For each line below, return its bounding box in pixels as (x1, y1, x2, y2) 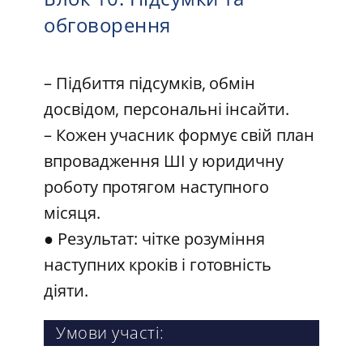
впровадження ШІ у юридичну (44, 149, 284, 172)
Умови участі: (56, 321, 164, 344)
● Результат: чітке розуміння (44, 227, 266, 250)
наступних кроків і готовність (44, 253, 271, 275)
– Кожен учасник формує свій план (44, 123, 314, 146)
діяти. (44, 279, 88, 301)
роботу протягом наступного (44, 175, 270, 198)
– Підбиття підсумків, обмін (44, 71, 256, 94)
